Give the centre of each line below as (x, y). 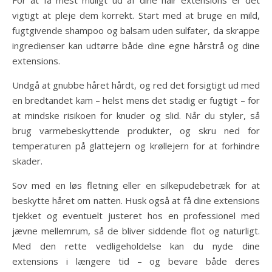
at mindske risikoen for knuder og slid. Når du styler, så (136, 115)
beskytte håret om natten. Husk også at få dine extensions (136, 200)
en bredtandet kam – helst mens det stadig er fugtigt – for (136, 100)
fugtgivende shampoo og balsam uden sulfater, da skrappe (136, 30)
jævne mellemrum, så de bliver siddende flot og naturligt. (136, 231)
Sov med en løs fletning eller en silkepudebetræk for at (136, 185)
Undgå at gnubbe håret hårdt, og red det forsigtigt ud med (136, 85)
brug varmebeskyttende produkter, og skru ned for (136, 131)
